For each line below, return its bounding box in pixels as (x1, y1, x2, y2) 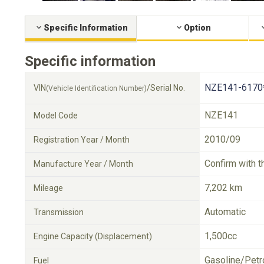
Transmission (34, 207, 84, 217)
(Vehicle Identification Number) (46, 84, 147, 93)
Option (183, 23, 211, 32)
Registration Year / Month (34, 135, 130, 144)
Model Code (34, 111, 78, 120)
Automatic (204, 206, 246, 217)
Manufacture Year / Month (34, 159, 133, 169)
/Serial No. (147, 83, 185, 93)
